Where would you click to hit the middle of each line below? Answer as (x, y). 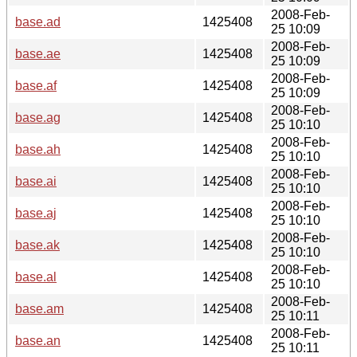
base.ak (37, 245)
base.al (36, 277)
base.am (39, 308)
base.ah (38, 149)
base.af (36, 85)
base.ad (38, 22)
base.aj (36, 213)
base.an (38, 340)
